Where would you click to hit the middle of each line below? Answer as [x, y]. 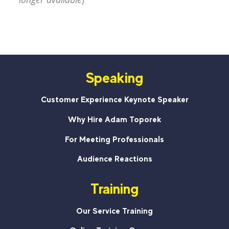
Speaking [114, 77]
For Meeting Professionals [114, 139]
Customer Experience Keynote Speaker [114, 100]
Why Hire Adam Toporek [114, 119]
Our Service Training [114, 211]
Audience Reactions [114, 159]
